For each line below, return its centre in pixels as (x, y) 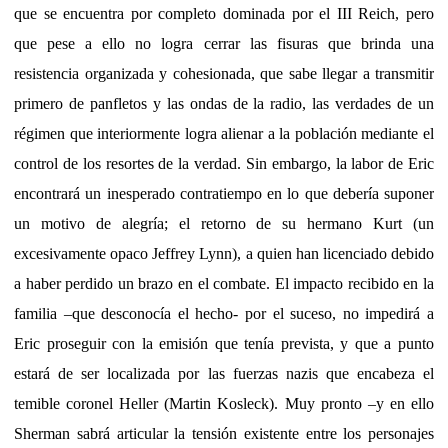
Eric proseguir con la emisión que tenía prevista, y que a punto (224, 343)
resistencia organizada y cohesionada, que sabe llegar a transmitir (224, 73)
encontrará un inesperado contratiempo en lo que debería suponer (224, 193)
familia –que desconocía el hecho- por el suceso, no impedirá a (224, 313)
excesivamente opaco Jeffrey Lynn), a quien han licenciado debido (224, 253)
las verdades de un (373, 103)
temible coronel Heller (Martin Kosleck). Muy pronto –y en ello (224, 403)
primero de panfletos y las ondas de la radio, (163, 103)
